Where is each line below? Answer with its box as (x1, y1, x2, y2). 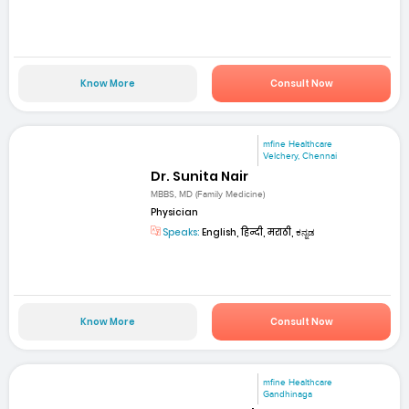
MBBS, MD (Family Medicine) (151, 188, 266, 200)
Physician (151, 204, 199, 219)
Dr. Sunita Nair (151, 166, 249, 185)
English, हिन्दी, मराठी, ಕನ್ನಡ (200, 225, 316, 239)
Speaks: (161, 225, 201, 239)
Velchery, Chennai (263, 151, 338, 163)
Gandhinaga (263, 389, 313, 401)
